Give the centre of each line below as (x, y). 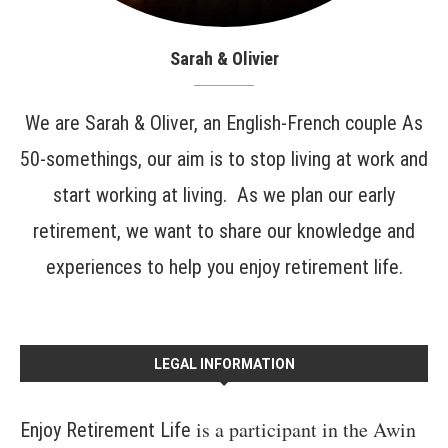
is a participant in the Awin (306, 430)
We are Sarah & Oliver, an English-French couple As (224, 123)
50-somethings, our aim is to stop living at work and (224, 159)
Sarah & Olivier (224, 59)
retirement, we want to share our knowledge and (224, 231)
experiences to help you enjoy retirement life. (224, 267)
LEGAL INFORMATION (224, 364)
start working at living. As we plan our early (224, 195)
